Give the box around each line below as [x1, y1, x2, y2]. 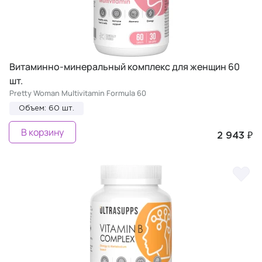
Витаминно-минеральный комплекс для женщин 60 [9, 60, 240, 73]
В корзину [21, 125, 64, 139]
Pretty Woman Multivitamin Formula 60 [9, 87, 146, 98]
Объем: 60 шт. [19, 105, 74, 112]
